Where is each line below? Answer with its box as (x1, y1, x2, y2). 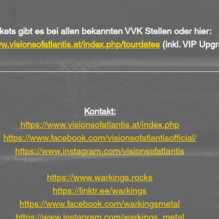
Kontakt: (84, 106, 116, 116)
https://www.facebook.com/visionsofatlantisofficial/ (3, 132, 197, 143)
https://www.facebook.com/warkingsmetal (20, 198, 180, 209)
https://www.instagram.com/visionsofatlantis (15, 145, 184, 156)
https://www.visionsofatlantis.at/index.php (20, 119, 179, 130)
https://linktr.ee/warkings (53, 185, 147, 196)
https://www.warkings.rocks (47, 172, 153, 182)
